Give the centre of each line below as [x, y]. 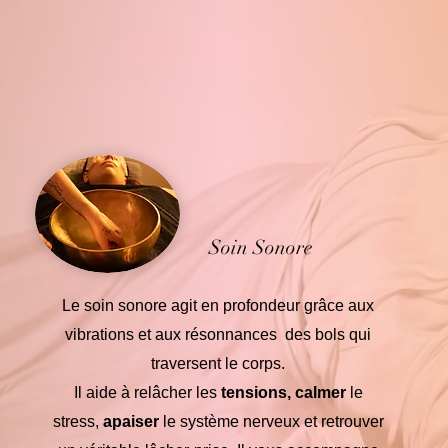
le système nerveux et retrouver [271, 421]
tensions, [255, 392]
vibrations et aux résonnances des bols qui [218, 334]
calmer [320, 392]
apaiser [130, 421]
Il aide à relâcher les [147, 392]
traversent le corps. [218, 363]
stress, [77, 421]
